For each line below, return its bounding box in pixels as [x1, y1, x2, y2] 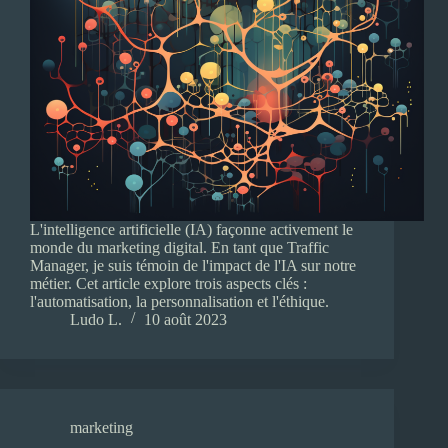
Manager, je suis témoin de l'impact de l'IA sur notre [30, 257, 356, 275]
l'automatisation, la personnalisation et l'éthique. [30, 293, 329, 311]
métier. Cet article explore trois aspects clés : [30, 275, 307, 293]
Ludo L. [70, 311, 122, 329]
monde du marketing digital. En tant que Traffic [30, 239, 329, 257]
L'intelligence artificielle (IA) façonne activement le [30, 221, 353, 239]
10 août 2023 [144, 311, 227, 329]
